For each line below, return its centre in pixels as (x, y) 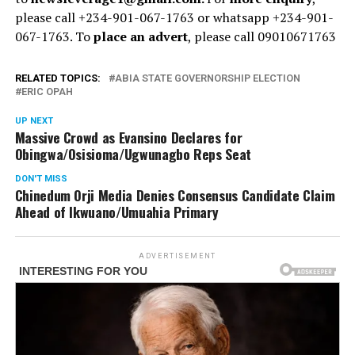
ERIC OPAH (47, 91)
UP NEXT (34, 120)
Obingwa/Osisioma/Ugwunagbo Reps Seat (133, 153)
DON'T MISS (41, 178)
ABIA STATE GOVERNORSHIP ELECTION (207, 78)
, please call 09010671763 (261, 36)
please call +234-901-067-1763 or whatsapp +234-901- (174, 17)
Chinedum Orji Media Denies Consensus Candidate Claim (175, 195)
